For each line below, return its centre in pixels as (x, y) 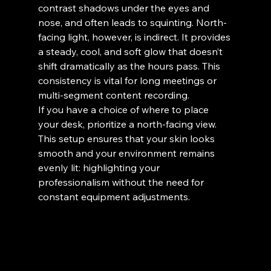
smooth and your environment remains (127, 153)
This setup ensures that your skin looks (127, 139)
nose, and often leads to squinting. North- (132, 22)
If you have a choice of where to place (124, 109)
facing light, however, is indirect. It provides (135, 37)
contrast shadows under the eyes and (125, 8)
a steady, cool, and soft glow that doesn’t (131, 51)
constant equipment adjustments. (114, 197)
